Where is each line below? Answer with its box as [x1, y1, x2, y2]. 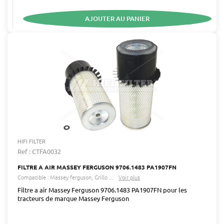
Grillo [94, 172, 108, 181]
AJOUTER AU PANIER [85, 13, 149, 23]
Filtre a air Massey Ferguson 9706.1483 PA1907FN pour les [17, 185, 187, 194]
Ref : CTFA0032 [17, 146, 61, 155]
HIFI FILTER [17, 136, 45, 145]
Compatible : [17, 172, 49, 181]
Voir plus [118, 172, 140, 181]
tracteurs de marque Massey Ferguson [17, 193, 129, 202]
